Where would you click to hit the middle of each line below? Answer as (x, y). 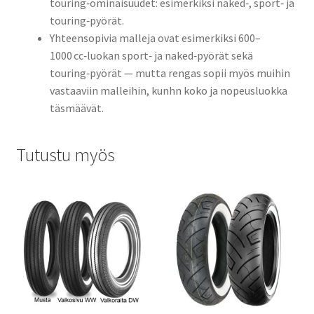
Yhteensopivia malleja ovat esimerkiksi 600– (155, 38)
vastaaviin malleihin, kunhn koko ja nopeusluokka (168, 91)
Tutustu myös (65, 155)
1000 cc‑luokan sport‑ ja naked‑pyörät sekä (151, 56)
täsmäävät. (76, 108)
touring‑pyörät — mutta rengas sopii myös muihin (170, 73)
